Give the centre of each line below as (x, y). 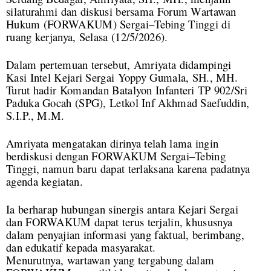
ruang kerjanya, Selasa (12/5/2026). (87, 36)
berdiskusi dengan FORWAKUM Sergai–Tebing (116, 155)
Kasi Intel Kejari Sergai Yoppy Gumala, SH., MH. (122, 77)
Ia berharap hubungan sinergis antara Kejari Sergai (122, 209)
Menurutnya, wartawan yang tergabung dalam (110, 260)
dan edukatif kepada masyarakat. (81, 247)
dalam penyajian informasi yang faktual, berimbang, (125, 234)
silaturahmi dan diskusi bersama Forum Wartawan (121, 11)
